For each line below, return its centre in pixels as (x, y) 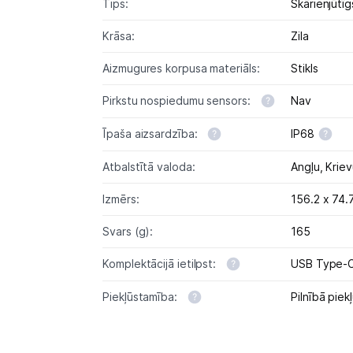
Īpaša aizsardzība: (152, 133)
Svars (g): (128, 231)
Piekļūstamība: (141, 297)
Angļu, (308, 166)
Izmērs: (121, 199)
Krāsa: (119, 35)
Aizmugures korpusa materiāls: (181, 68)
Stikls (305, 68)
